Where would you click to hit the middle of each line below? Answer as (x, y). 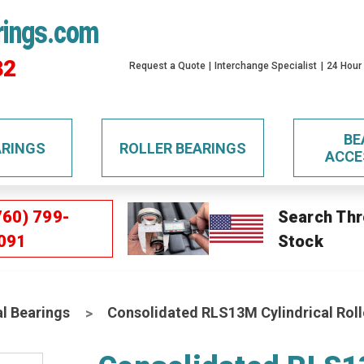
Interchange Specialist (266, 66)
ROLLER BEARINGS (182, 148)
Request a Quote (168, 66)
